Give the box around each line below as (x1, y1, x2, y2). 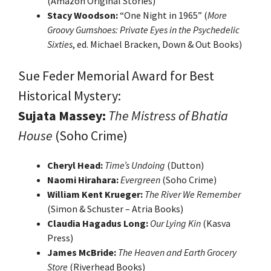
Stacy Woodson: (47, 8, 118, 21)
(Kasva (201, 217, 230, 229)
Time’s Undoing (105, 158, 165, 171)
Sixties (47, 38, 73, 50)
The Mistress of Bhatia (108, 106, 228, 124)
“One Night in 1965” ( (118, 8, 207, 21)
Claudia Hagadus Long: (47, 217, 148, 229)
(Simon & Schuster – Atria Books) (47, 202, 183, 215)
